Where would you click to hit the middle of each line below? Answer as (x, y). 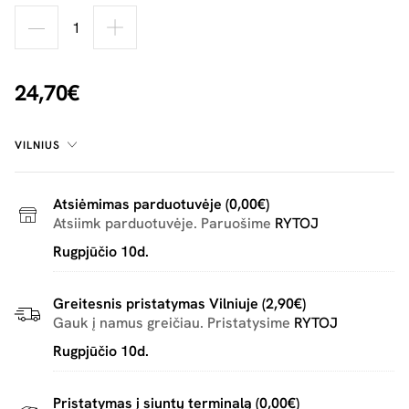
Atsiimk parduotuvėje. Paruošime (164, 223)
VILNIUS (37, 145)
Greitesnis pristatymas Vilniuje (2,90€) (179, 304)
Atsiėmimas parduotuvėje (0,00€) (161, 204)
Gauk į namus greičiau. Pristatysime (173, 323)
